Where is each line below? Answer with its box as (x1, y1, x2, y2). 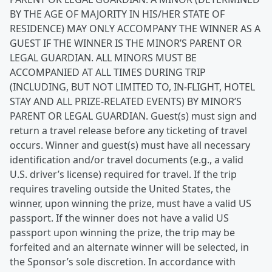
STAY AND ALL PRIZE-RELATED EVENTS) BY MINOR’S (10, 95, 242, 108)
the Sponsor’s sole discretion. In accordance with (10, 255, 236, 268)
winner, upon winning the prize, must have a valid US (10, 197, 251, 210)
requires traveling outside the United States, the (10, 182, 231, 195)
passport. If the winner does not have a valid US (10, 211, 229, 225)
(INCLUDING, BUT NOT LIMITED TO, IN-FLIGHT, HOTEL (10, 80, 255, 93)
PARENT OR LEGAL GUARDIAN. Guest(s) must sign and (10, 109, 257, 123)
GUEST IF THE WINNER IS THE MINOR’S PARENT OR (10, 36, 242, 50)
